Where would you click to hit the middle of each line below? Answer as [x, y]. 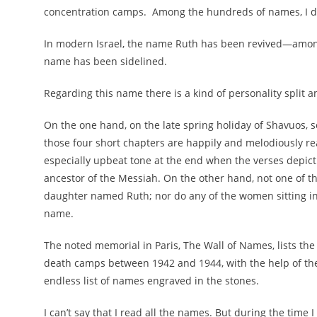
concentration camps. [95, 12]
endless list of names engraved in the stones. [151, 281]
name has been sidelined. [105, 61]
